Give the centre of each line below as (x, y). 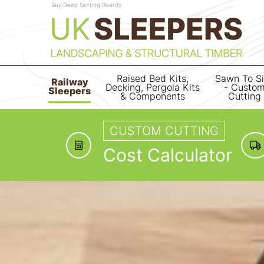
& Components (153, 96)
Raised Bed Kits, (153, 79)
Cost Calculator (168, 155)
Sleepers (70, 91)
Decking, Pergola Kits (153, 88)
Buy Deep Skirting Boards (86, 5)
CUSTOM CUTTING (164, 131)
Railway (70, 82)
